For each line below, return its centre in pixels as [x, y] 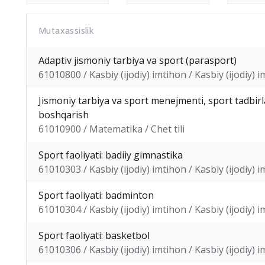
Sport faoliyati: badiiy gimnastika [111, 155]
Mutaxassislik [66, 30]
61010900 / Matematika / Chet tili [112, 129]
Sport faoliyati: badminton [96, 195]
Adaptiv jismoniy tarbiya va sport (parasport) [138, 60]
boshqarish [64, 115]
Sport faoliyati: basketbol [94, 235]
